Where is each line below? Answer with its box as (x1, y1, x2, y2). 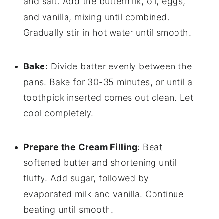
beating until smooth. (23, 204, 114, 215)
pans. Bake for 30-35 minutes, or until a (23, 77, 193, 88)
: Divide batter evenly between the (45, 61, 192, 72)
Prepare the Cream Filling (23, 142, 138, 153)
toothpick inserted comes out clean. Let (23, 92, 194, 103)
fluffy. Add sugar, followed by (23, 173, 149, 184)
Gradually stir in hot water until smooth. (23, 27, 192, 38)
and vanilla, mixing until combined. (23, 12, 170, 22)
